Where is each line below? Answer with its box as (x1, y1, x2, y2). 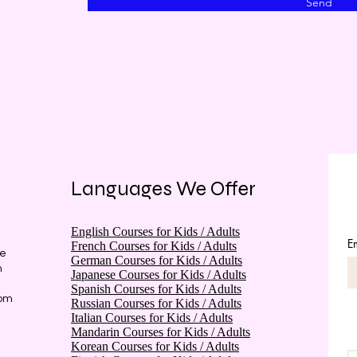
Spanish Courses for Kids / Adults (71, 282, 241, 296)
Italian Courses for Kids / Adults (71, 311, 233, 325)
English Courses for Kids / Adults (71, 225, 240, 239)
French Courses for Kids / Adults (71, 239, 237, 253)
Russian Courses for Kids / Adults (71, 296, 241, 311)
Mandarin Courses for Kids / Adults (71, 325, 250, 339)
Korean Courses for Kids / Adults (71, 339, 239, 354)
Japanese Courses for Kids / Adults (71, 268, 246, 282)
